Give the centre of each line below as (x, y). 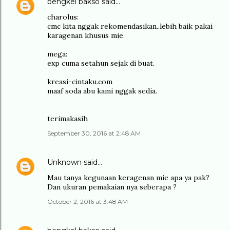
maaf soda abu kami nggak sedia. (102, 91)
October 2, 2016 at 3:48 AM (88, 202)
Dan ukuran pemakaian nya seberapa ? (112, 187)
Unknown (64, 162)
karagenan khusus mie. (86, 35)
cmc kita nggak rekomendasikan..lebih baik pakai (130, 26)
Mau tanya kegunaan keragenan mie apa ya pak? (128, 178)
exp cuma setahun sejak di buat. (101, 63)
